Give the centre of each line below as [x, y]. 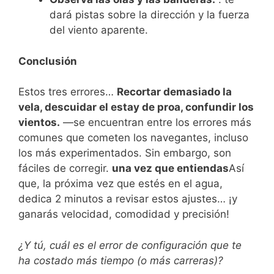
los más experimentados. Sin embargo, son [125, 153]
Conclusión [48, 61]
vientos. [39, 123]
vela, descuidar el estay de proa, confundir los [136, 107]
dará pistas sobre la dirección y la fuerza [150, 15]
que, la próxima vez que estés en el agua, [120, 184]
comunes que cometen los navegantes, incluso [133, 138]
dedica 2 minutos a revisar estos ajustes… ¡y [128, 199]
